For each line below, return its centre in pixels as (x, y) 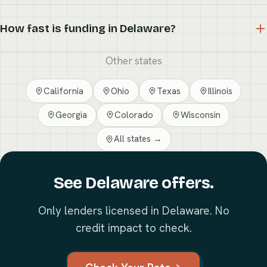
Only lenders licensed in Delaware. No (133, 210)
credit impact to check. (133, 228)
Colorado (134, 115)
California (64, 91)
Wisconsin (200, 115)
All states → (138, 139)
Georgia (72, 115)
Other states (133, 61)
